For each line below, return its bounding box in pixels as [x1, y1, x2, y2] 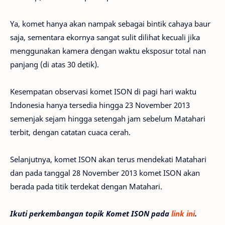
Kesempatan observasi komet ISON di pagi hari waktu [10, 86, 196, 96]
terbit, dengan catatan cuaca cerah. [10, 127, 131, 137]
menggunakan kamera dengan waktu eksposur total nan [10, 46, 206, 56]
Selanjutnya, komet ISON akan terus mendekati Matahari [10, 154, 206, 164]
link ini [171, 208, 195, 218]
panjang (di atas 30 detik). [10, 59, 99, 69]
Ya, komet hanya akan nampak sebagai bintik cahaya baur [10, 19, 210, 29]
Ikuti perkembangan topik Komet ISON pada [10, 208, 171, 218]
